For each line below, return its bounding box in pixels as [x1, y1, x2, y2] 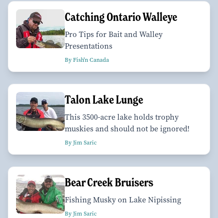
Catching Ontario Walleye [65, 9, 177, 24]
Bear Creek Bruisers [65, 175, 153, 189]
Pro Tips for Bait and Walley [65, 29, 163, 39]
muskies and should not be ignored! [65, 123, 190, 134]
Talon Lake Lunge [65, 92, 143, 107]
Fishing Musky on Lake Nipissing [65, 194, 181, 205]
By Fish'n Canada [65, 55, 109, 64]
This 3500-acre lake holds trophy [65, 111, 179, 122]
